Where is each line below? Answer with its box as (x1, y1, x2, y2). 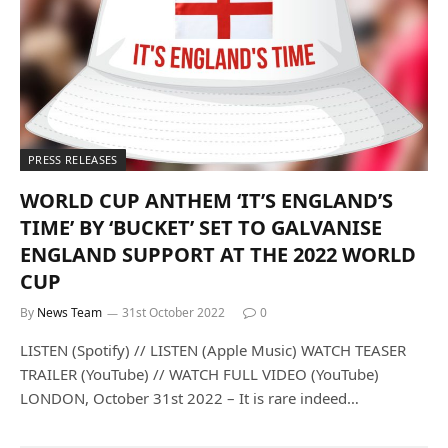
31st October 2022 (122, 303, 225, 321)
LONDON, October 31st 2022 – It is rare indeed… (20, 387, 359, 408)
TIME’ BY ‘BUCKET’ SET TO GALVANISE (20, 213, 382, 241)
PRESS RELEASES (28, 151, 118, 167)
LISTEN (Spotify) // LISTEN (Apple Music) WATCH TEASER (20, 339, 406, 360)
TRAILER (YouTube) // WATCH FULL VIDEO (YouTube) (20, 363, 379, 384)
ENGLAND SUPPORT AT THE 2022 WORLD (20, 240, 416, 268)
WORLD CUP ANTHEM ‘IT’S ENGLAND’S (20, 186, 393, 214)
